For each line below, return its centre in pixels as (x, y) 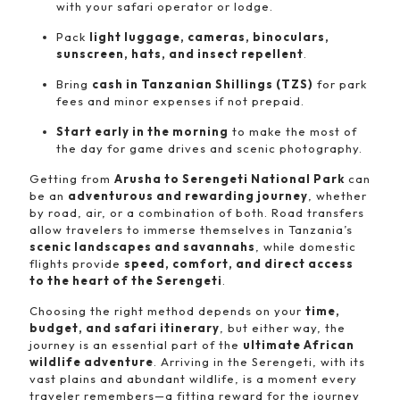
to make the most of (293, 131)
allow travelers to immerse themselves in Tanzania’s (191, 229)
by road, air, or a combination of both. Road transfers (197, 212)
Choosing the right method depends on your (167, 311)
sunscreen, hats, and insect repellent (180, 54)
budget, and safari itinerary (125, 328)
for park (340, 84)
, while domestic (306, 246)
